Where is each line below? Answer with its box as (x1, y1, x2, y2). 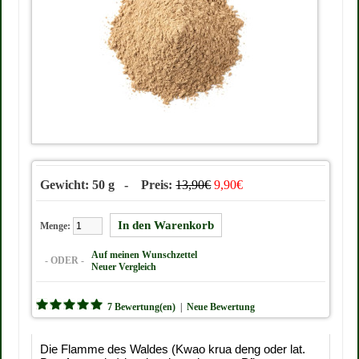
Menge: (40, 220, 74, 232)
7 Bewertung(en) (107, 301, 176, 313)
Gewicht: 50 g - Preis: (40, 178, 176, 192)
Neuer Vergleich (91, 261, 157, 272)
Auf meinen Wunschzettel (91, 249, 198, 260)
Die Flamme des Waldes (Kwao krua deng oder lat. (40, 342, 306, 356)
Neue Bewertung (187, 301, 256, 313)
